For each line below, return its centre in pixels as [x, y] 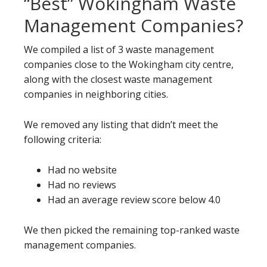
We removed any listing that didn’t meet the [121, 125]
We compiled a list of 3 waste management [119, 49]
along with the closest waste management [118, 79]
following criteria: [63, 139]
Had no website [82, 170]
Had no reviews [82, 185]
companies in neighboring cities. [97, 94]
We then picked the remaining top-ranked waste [132, 230]
